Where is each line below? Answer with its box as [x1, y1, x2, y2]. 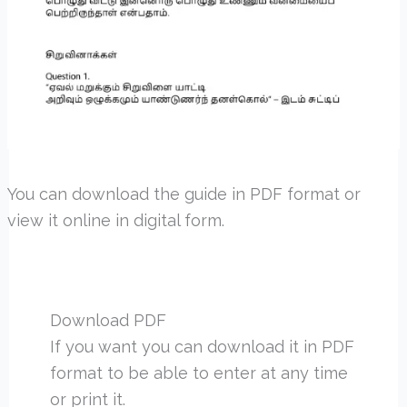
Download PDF [49, 310, 166, 330]
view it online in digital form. [6, 210, 224, 230]
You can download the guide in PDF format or [6, 184, 361, 203]
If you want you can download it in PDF [49, 336, 354, 356]
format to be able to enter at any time [49, 362, 348, 382]
